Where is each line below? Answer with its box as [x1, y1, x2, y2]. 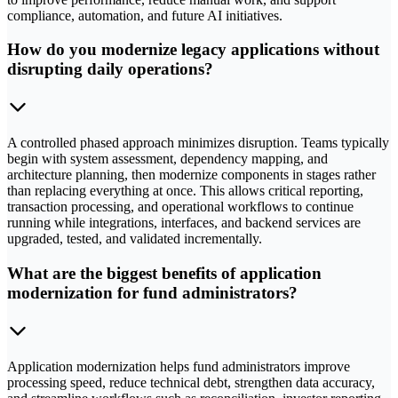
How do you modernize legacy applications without [7, 40, 379, 60]
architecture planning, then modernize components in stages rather [7, 167, 376, 183]
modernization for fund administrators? [7, 283, 298, 302]
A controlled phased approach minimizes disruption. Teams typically [7, 135, 389, 151]
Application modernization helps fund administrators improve [7, 358, 350, 374]
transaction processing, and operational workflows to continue [7, 199, 354, 215]
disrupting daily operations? [7, 60, 213, 79]
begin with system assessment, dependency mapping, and [7, 151, 328, 167]
